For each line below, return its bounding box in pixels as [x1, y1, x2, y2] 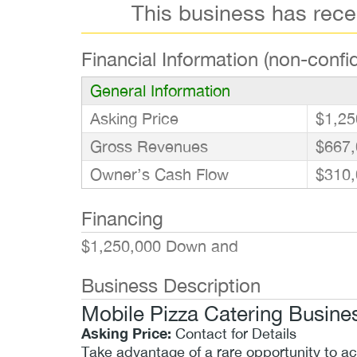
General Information [90, 80, 230, 100]
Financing [81, 206, 163, 229]
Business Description [81, 273, 261, 296]
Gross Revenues [90, 136, 208, 155]
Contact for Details [171, 324, 296, 342]
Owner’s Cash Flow [90, 164, 229, 183]
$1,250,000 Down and [81, 236, 238, 255]
